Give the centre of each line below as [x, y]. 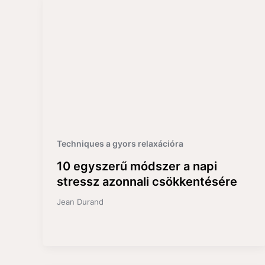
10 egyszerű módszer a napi [137, 167]
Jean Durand [80, 202]
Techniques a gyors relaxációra [120, 144]
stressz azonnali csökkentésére [147, 182]
